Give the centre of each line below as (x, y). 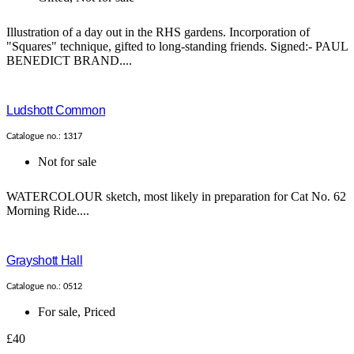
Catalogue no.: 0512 (44, 287)
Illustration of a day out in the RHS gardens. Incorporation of (158, 32)
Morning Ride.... (48, 211)
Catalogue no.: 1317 (44, 137)
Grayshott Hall (45, 261)
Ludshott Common (56, 111)
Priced (100, 312)
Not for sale (67, 162)
